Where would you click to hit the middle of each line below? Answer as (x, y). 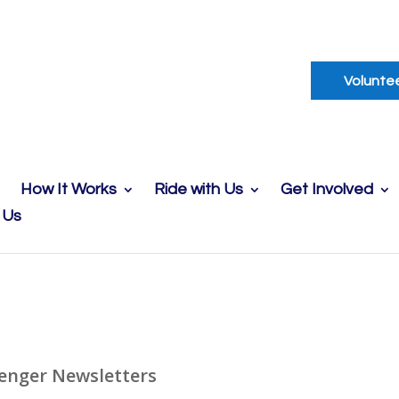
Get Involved (327, 189)
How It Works (69, 189)
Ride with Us (199, 189)
